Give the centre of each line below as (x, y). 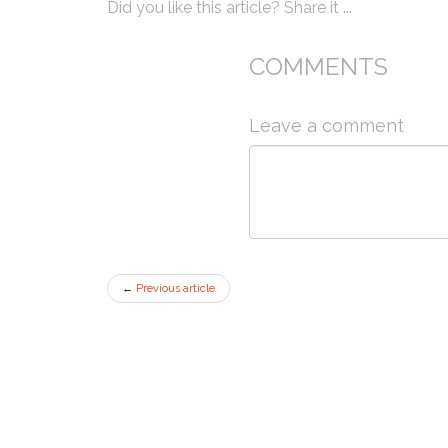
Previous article (174, 288)
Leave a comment (326, 125)
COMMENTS (318, 66)
